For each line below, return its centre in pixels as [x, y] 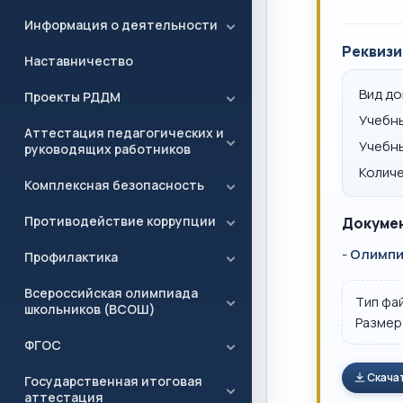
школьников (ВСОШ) [90, 309]
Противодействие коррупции [120, 221]
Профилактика [71, 257]
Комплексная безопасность [114, 185]
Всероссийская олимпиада [111, 293]
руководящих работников [107, 149]
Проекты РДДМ [72, 97]
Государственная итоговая [113, 381]
